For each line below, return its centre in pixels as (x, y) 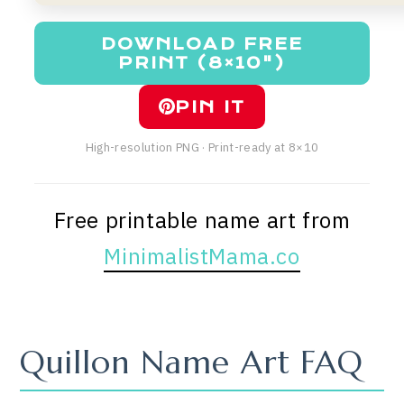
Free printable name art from (202, 220)
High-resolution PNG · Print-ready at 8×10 (202, 147)
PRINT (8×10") (202, 62)
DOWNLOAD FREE (202, 43)
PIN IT (210, 106)
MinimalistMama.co (202, 256)
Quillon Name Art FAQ (192, 362)
